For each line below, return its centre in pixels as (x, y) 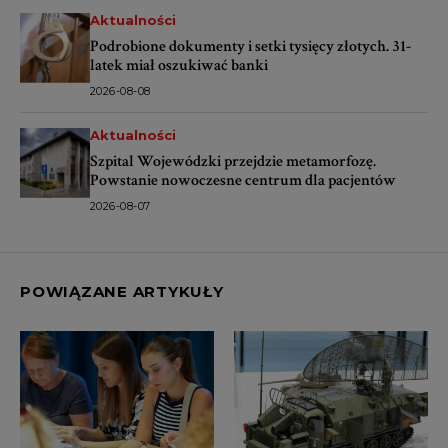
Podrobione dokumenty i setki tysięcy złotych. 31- (250, 46)
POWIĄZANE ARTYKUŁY (122, 291)
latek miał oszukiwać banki (179, 65)
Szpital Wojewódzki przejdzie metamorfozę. (233, 161)
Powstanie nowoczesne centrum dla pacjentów (243, 180)
